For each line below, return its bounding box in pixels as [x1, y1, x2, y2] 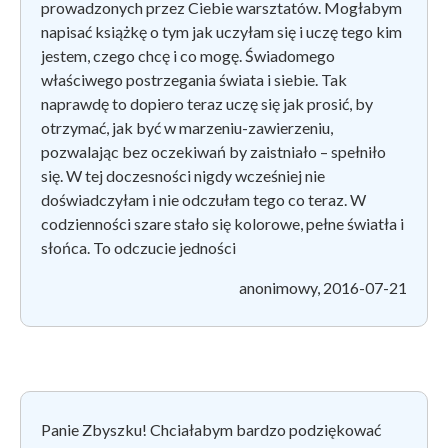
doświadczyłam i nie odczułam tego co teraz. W [41, 189, 366, 209]
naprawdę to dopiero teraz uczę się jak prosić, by [41, 93, 373, 113]
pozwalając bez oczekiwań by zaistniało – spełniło [41, 141, 386, 161]
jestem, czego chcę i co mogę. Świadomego [41, 45, 335, 65]
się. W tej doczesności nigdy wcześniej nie [41, 165, 325, 185]
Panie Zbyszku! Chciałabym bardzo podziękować [41, 419, 381, 439]
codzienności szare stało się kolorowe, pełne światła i [41, 213, 404, 233]
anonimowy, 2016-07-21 [239, 277, 407, 297]
